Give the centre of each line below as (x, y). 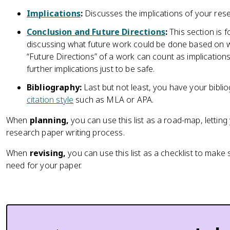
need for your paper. (45, 165)
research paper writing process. (66, 132)
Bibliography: (54, 87)
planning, (49, 120)
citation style (50, 100)
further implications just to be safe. (91, 69)
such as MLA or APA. (114, 100)
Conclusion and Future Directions (96, 32)
